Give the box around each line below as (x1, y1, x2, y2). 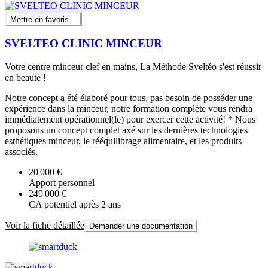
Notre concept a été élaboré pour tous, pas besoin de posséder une (5, 93, 252, 103)
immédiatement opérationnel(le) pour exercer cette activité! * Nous (5, 114, 255, 125)
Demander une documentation (89, 221, 193, 231)
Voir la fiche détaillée (5, 220, 84, 231)
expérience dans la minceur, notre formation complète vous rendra (5, 103, 252, 114)
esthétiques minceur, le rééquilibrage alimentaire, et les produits (5, 136, 242, 147)
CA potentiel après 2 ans (29, 199, 121, 210)
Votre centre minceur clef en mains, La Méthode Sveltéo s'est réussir (5, 62, 261, 72)
